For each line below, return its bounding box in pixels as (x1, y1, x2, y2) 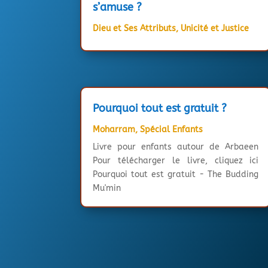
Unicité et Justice (181, 23, 249, 33)
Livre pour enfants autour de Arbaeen (93, 142, 259, 153)
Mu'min (93, 183, 121, 194)
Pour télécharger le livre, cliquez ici (93, 156, 259, 166)
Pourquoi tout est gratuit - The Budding (93, 169, 259, 180)
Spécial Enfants (140, 124, 203, 135)
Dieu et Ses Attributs (93, 23, 176, 33)
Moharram (93, 124, 136, 135)
